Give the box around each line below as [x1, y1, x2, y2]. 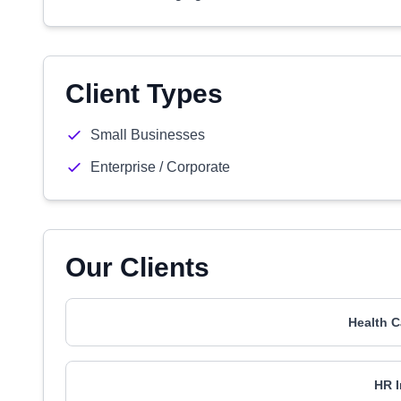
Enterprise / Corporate [90, 159, 230, 175]
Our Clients [65, 252, 209, 282]
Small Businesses [90, 127, 205, 142]
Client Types [65, 79, 223, 108]
